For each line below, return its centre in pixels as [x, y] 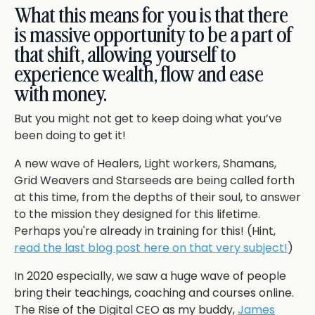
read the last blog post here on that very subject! [151, 248]
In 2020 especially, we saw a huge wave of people [150, 276]
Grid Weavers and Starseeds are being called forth [154, 181]
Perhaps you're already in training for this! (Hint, [145, 231]
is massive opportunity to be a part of [153, 36]
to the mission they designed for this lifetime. [137, 214]
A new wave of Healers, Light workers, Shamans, [145, 164]
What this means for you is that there [151, 17]
